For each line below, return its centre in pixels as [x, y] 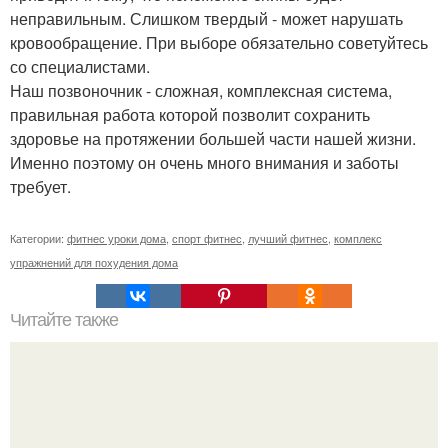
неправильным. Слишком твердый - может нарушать [206, 18]
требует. [40, 186]
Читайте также [64, 320]
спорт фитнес [207, 238]
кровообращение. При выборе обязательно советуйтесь [219, 42]
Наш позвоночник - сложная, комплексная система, [201, 90]
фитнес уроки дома [116, 238]
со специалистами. [80, 66]
